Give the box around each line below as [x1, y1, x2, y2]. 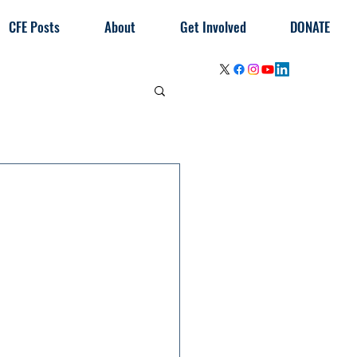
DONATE [290, 17, 330, 37]
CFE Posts [9, 17, 60, 37]
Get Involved [180, 17, 246, 37]
